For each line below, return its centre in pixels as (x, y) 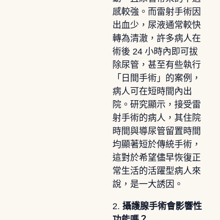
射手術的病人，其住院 (156, 118)
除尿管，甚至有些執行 (156, 65)
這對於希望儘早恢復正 (156, 157)
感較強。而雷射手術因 (156, 12)
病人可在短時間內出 (152, 91)
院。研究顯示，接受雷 (156, 104)
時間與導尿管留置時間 (156, 131)
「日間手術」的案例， (156, 78)
